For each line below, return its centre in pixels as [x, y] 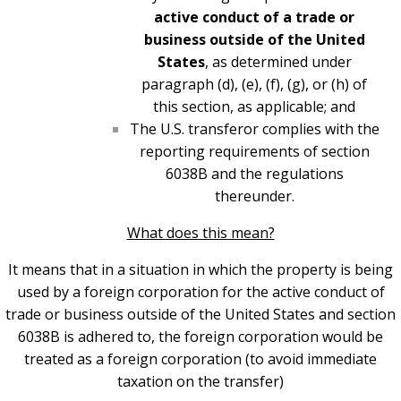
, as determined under [278, 62]
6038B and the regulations [254, 174]
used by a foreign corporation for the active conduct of [200, 292]
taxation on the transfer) [200, 382]
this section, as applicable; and [254, 107]
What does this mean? [200, 233]
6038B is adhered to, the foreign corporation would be [200, 337]
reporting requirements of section [254, 152]
